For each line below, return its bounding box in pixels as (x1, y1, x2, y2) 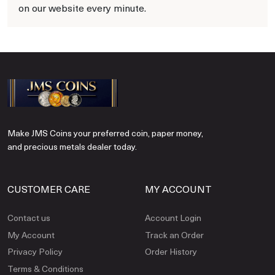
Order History (145, 246, 197, 258)
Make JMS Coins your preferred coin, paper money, (7, 127, 203, 139)
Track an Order (145, 228, 204, 241)
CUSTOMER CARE (7, 182, 90, 196)
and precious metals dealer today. (7, 141, 137, 153)
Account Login (145, 212, 201, 224)
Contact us (7, 212, 50, 224)
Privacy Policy (7, 246, 63, 258)
